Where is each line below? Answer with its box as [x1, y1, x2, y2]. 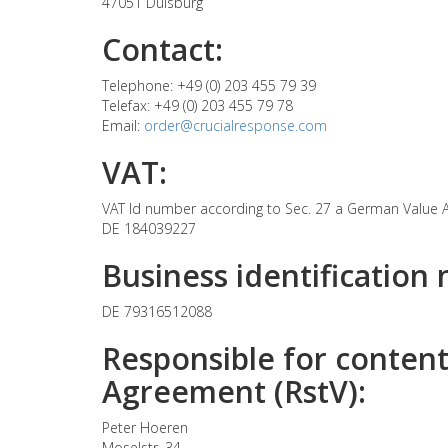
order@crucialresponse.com [144, 116, 327, 136]
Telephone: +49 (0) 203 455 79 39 [102, 76, 316, 96]
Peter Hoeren [102, 418, 188, 438]
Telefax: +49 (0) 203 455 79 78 [102, 96, 293, 116]
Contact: [102, 29, 223, 71]
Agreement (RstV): [102, 371, 366, 413]
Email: [102, 116, 144, 136]
